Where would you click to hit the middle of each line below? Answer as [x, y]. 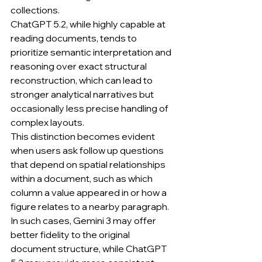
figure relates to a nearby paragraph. [90, 206]
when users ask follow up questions [88, 150]
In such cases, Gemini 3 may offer [84, 220]
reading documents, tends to [75, 38]
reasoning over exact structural [80, 66]
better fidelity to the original [71, 235]
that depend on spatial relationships [89, 164]
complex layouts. [47, 122]
